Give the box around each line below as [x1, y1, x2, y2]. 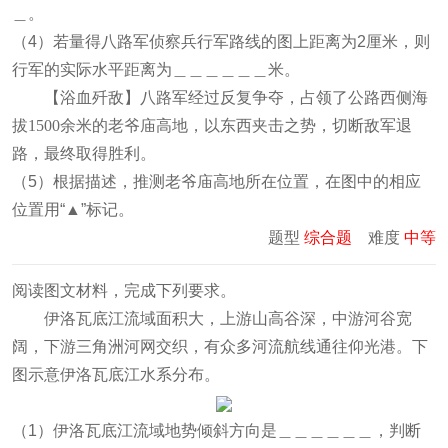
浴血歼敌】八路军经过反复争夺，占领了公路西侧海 [60, 89, 428, 106]
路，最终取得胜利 [12, 145, 140, 162]
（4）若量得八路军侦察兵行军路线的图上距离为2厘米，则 [12, 33, 430, 50]
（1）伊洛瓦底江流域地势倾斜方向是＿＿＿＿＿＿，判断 [12, 422, 421, 439]
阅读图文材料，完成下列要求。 [12, 282, 236, 299]
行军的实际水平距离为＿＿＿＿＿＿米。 [12, 61, 300, 78]
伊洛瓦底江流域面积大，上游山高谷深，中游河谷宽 [44, 310, 412, 327]
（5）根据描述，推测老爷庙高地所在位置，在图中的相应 [12, 173, 421, 190]
